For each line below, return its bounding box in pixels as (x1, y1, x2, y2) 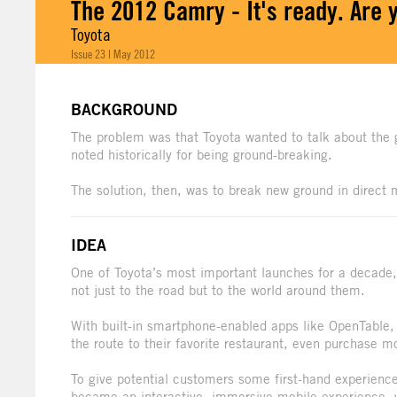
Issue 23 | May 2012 (71, 46, 155, 62)
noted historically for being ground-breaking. (71, 146, 332, 163)
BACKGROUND (71, 99, 177, 120)
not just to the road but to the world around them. (71, 282, 365, 299)
